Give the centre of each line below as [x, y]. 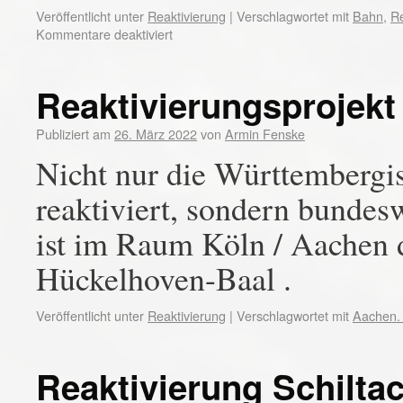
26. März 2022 [156, 134]
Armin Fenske [265, 134]
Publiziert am [73, 134]
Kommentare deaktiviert [104, 34]
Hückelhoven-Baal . [164, 278]
